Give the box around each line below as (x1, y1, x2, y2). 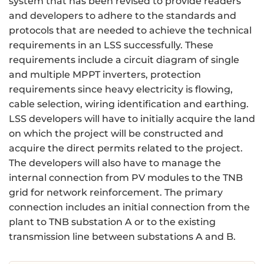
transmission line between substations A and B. (9, 230, 236, 242)
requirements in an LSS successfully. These (9, 39, 213, 51)
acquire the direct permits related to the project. (9, 142, 243, 154)
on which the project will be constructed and (9, 127, 223, 139)
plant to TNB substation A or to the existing (9, 216, 216, 227)
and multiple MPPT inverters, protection (9, 68, 201, 80)
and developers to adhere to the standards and (9, 9, 236, 21)
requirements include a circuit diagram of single (9, 54, 239, 65)
